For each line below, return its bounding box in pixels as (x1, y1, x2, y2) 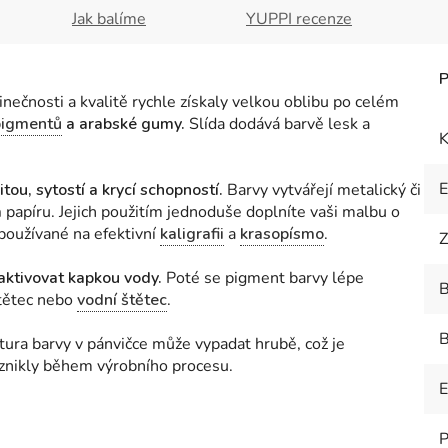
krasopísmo (240, 223, 324, 245)
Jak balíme (72, 8, 146, 30)
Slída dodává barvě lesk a (185, 113, 370, 135)
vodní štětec (77, 289, 167, 311)
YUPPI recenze (246, 8, 352, 30)
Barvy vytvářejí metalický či (223, 179, 421, 201)
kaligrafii (160, 223, 224, 245)
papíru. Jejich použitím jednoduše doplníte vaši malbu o (2, 201, 400, 223)
